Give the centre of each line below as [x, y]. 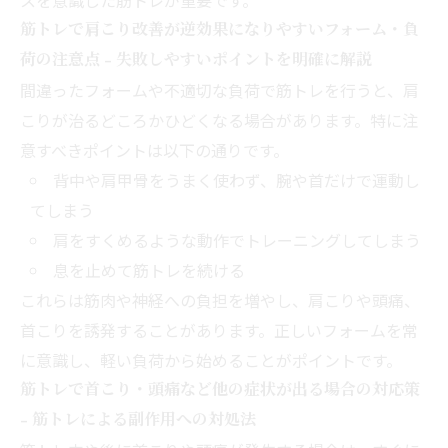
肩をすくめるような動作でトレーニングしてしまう [236, 239]
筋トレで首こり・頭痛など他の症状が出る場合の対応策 [220, 389]
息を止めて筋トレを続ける [148, 269]
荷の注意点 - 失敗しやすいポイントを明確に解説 [196, 59]
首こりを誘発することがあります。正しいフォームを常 [219, 329]
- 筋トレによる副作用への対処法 [138, 419]
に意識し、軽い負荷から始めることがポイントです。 [211, 359]
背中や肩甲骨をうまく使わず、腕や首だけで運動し [236, 179]
